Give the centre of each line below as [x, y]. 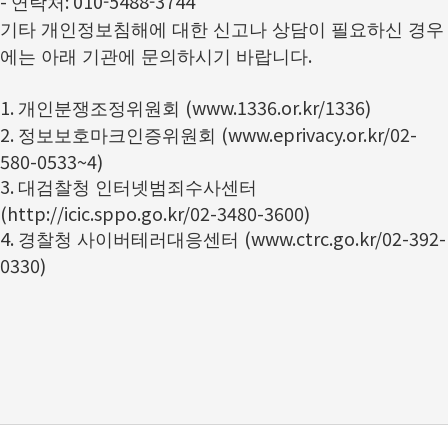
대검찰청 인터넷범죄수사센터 [137, 188]
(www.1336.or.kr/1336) [278, 107]
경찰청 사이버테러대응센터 [131, 240]
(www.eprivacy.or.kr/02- [319, 134]
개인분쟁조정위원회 [101, 109]
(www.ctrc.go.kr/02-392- [345, 238]
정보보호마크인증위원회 [119, 136]
